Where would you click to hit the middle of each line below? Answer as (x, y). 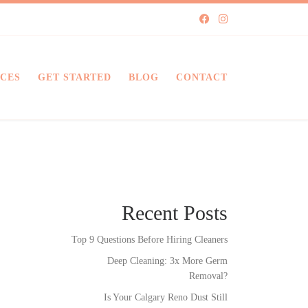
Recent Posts (175, 213)
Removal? (208, 276)
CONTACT (202, 77)
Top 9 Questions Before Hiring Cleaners (150, 240)
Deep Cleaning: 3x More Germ (167, 261)
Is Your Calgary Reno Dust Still (166, 297)
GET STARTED (75, 77)
